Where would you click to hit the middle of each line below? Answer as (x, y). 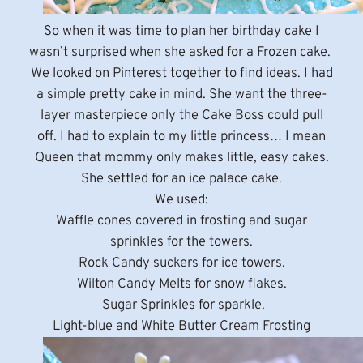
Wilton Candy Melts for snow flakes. (181, 284)
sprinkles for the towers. (181, 242)
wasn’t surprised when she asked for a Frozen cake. (181, 53)
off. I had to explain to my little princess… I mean (181, 137)
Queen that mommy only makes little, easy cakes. (181, 158)
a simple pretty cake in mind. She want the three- (181, 95)
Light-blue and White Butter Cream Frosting (181, 327)
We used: (181, 200)
